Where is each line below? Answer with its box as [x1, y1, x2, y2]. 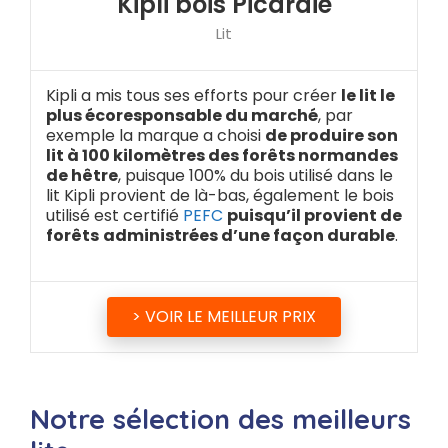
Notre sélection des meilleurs [30, 402, 411, 437]
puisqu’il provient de [227, 204, 402, 228]
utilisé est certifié [46, 204, 183, 228]
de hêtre [46, 164, 118, 188]
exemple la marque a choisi [46, 124, 265, 148]
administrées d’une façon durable [103, 224, 395, 248]
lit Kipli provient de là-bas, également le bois [46, 184, 394, 208]
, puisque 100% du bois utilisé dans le [118, 164, 393, 188]
